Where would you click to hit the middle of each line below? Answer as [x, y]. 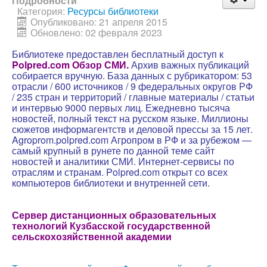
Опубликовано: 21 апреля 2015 [99, 22]
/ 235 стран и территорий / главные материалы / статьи [133, 97]
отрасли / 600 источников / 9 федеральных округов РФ [132, 86]
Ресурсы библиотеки [113, 11]
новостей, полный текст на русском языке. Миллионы [130, 118]
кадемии [151, 236]
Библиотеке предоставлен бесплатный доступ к [118, 54]
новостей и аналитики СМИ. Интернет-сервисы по [123, 161]
